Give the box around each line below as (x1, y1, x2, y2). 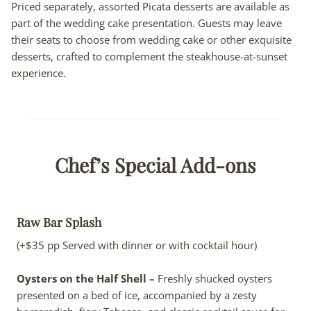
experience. (11, 65, 66, 80)
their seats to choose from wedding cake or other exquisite (11, 32, 292, 47)
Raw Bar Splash (17, 213, 101, 230)
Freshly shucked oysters (155, 271, 272, 286)
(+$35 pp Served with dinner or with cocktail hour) (17, 238, 257, 253)
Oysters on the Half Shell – (17, 271, 155, 286)
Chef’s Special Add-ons (55, 151, 256, 178)
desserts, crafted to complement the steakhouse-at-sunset (11, 49, 287, 63)
